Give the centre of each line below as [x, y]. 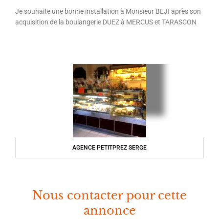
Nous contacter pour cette [109, 196]
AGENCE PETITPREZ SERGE [109, 148]
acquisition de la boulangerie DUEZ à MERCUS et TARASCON [107, 22]
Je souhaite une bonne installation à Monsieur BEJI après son [108, 11]
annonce [109, 211]
